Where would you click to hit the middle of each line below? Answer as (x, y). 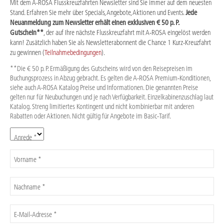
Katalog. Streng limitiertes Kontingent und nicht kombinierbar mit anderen (102, 107)
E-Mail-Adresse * (35, 215)
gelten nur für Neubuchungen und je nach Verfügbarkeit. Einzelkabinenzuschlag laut (112, 97)
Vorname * (28, 160)
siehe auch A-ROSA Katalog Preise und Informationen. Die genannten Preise (104, 88)
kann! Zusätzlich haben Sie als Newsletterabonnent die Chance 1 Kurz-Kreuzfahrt (110, 43)
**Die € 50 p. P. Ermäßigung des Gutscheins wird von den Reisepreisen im (101, 69)
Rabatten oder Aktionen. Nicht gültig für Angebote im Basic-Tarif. (90, 116)
